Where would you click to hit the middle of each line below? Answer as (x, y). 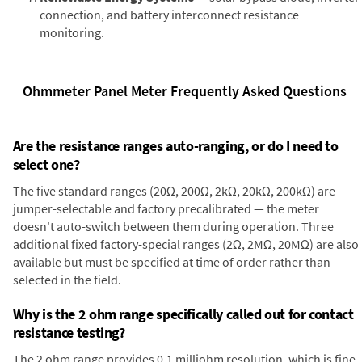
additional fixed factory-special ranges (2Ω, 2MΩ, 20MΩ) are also (185, 244)
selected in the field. (67, 280)
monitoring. (72, 33)
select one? (46, 165)
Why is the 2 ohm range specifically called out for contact (183, 314)
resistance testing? (69, 333)
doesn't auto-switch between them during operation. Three (173, 227)
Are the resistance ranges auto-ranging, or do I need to (175, 146)
